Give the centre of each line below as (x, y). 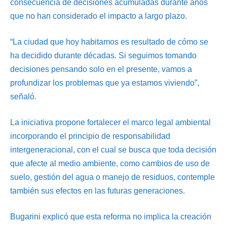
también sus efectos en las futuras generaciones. (98, 191)
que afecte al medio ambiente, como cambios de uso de (110, 163)
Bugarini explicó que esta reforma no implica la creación (111, 216)
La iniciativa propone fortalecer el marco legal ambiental (110, 122)
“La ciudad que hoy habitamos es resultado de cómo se (109, 42)
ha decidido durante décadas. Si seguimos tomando (103, 55)
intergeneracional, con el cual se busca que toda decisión (113, 149)
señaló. (23, 96)
